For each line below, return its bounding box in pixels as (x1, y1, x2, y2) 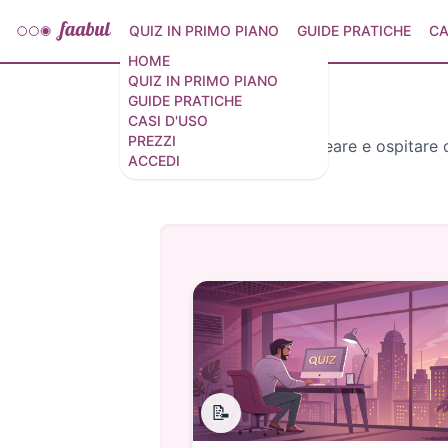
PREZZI (127, 132, 176, 149)
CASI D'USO (127, 112, 208, 129)
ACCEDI (127, 152, 180, 169)
